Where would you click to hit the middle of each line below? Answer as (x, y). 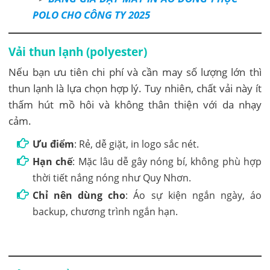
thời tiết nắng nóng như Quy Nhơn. (112, 178)
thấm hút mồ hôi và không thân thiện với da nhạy (135, 105)
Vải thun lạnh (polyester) (78, 52)
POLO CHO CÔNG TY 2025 (92, 15)
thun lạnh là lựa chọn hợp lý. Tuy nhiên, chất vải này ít (135, 89)
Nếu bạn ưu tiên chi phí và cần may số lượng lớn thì (135, 72)
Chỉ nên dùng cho (79, 196)
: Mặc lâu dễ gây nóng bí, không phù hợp (167, 162)
